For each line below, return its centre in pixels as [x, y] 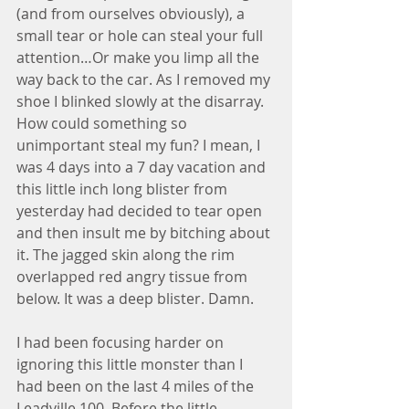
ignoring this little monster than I [131, 364]
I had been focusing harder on [122, 342]
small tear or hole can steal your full [142, 36]
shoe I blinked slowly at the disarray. [142, 101]
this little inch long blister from [124, 189]
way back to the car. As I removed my [145, 79]
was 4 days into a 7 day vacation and [143, 167]
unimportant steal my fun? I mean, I [140, 145]
